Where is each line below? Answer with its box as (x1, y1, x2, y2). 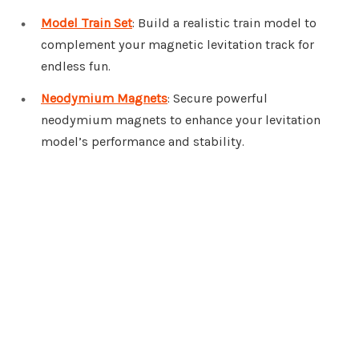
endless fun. (41, 58, 111, 75)
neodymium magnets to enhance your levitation (41, 112, 321, 128)
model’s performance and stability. (41, 134, 244, 150)
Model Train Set (41, 15, 132, 31)
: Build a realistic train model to (132, 15, 317, 31)
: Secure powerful (167, 91, 268, 107)
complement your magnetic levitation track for (41, 37, 314, 53)
